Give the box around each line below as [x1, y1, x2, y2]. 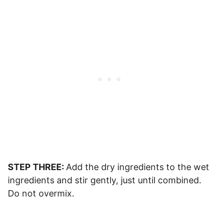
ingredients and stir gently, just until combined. [8, 175, 201, 186]
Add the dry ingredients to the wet [66, 162, 209, 173]
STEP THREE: [8, 162, 66, 173]
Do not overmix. [8, 188, 74, 199]
